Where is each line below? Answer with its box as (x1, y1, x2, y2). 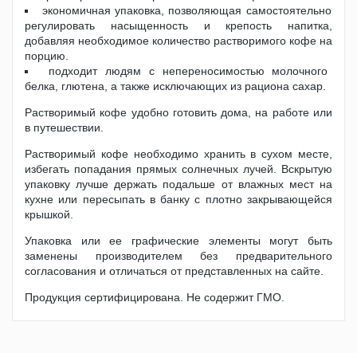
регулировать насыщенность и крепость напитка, (25, 19, 332, 32)
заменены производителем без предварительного (25, 249, 332, 262)
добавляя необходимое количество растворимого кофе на (25, 34, 332, 47)
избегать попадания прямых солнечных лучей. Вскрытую (25, 163, 332, 175)
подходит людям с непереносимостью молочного (49, 65, 328, 77)
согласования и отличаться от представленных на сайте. (25, 265, 324, 277)
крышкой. (25, 208, 73, 221)
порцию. (25, 49, 69, 62)
